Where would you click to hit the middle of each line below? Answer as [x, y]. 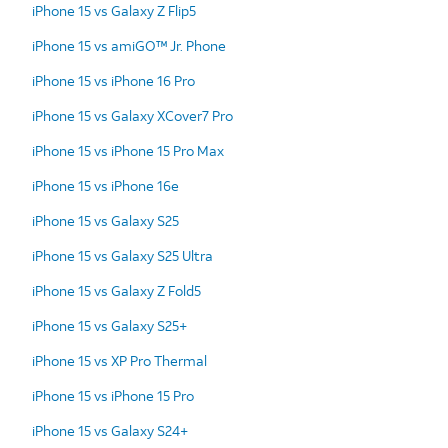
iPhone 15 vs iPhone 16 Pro [113, 80]
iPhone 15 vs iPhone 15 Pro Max [128, 150]
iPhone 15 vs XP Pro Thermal [119, 360]
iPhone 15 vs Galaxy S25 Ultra [122, 255]
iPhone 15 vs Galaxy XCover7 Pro [132, 115]
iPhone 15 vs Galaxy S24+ [110, 430]
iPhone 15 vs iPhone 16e [105, 185]
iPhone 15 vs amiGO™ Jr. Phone [129, 45]
